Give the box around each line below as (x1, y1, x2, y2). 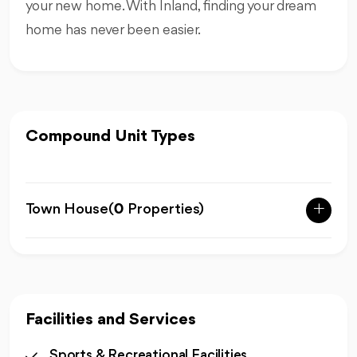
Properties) (127, 202, 204, 218)
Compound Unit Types (25, 127, 195, 145)
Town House (25, 202, 108, 218)
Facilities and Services (25, 311, 196, 328)
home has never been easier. (25, 22, 201, 37)
